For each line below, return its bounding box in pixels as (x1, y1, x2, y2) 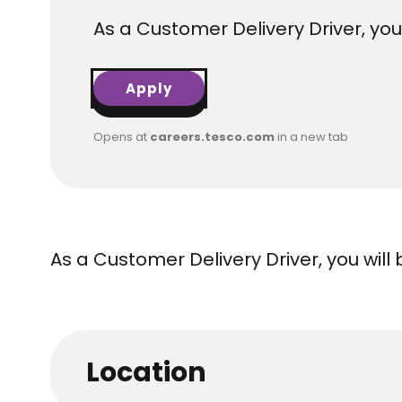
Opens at (93, 128, 150, 145)
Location (86, 354, 206, 391)
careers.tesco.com (150, 128, 275, 145)
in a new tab (275, 128, 348, 145)
